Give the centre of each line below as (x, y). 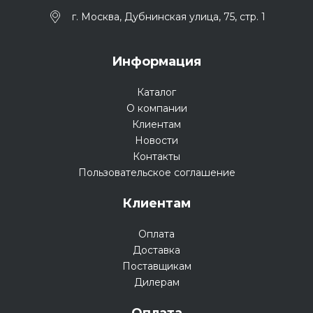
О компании (156, 108)
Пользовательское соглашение (156, 172)
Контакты (156, 156)
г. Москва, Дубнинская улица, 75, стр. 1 (168, 16)
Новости (156, 140)
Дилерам (156, 282)
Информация (156, 61)
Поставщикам (156, 266)
